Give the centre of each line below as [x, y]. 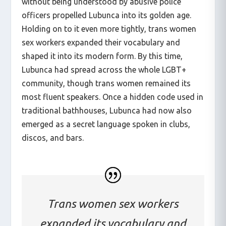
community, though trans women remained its [106, 83]
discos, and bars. [52, 138]
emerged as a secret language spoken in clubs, [106, 124]
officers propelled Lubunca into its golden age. [106, 15]
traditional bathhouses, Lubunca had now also [106, 111]
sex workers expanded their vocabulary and [101, 43]
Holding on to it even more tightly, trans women [109, 29]
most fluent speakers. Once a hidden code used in [112, 97]
